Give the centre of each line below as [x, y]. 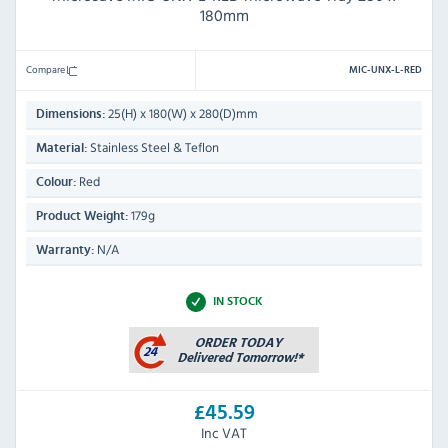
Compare [46, 69]
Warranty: [65, 251]
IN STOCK [237, 301]
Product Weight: [82, 217]
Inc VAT [224, 432]
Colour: [56, 183]
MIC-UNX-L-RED [385, 70]
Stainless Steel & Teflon [153, 148]
